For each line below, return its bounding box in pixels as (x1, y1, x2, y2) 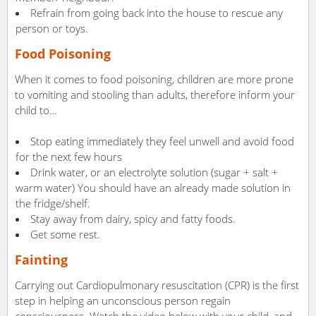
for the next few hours (16, 150, 122, 164)
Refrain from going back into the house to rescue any (30, 6, 283, 20)
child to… (15, 103, 57, 118)
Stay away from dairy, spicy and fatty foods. (30, 212, 236, 226)
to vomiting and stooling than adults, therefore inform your (15, 87, 295, 102)
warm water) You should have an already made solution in (16, 181, 291, 195)
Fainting (15, 251, 68, 269)
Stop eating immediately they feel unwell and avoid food (30, 134, 294, 149)
